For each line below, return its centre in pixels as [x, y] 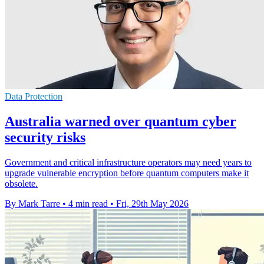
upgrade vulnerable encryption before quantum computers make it [127, 173]
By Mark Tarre [32, 203]
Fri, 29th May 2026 [152, 203]
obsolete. [21, 183]
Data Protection [34, 96]
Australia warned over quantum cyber [121, 121]
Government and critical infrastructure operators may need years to [128, 162]
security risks [45, 137]
